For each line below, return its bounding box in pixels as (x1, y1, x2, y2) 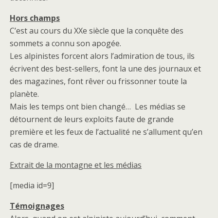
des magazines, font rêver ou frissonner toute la (10, 76, 187, 87)
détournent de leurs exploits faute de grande (10, 114, 174, 125)
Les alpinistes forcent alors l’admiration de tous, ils (10, 51, 195, 61)
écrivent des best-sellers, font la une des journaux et (10, 63, 201, 74)
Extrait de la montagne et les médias (10, 160, 142, 170)
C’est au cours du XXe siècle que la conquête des (10, 25, 183, 36)
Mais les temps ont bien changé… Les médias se (10, 101, 185, 112)
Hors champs (10, 13, 60, 23)
